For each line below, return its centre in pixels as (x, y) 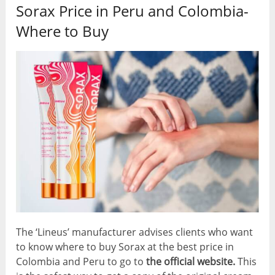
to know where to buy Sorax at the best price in (125, 246)
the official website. (192, 261)
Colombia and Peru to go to (81, 261)
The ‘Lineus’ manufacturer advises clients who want (135, 232)
